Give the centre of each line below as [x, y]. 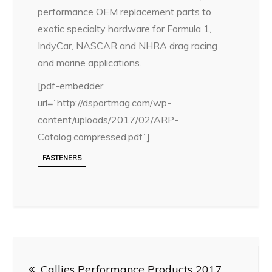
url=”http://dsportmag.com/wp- [105, 103]
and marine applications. [90, 63]
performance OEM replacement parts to [125, 12]
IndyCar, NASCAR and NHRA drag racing [128, 46]
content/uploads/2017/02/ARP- [108, 120]
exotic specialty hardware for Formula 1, [125, 29]
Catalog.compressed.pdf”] [94, 137]
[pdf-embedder [71, 86]
